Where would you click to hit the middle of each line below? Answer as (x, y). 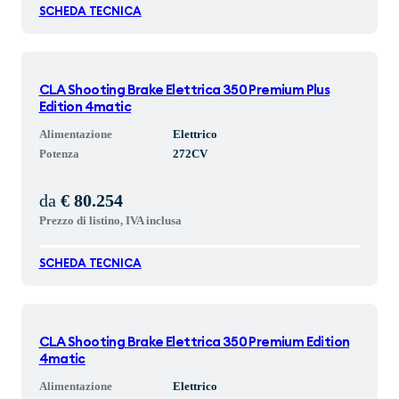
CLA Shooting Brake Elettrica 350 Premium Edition (194, 343)
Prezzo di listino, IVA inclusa (110, 220)
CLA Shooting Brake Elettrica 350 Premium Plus (184, 91)
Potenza (59, 153)
